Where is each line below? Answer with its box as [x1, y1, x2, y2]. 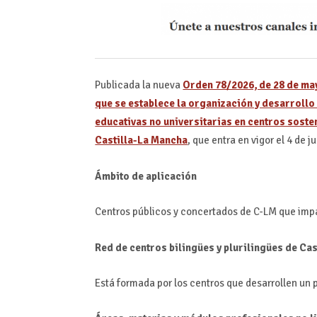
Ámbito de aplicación [95, 169, 197, 183]
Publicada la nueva [95, 79, 183, 92]
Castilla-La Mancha [95, 134, 188, 147]
